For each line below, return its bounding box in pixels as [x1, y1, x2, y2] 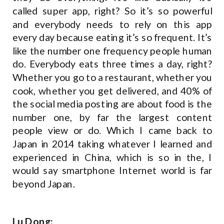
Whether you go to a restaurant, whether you [12, 71, 212, 83]
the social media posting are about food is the [12, 97, 212, 110]
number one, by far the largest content [12, 111, 212, 123]
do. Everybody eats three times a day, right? [12, 58, 212, 70]
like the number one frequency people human [12, 44, 212, 57]
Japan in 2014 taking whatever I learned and [12, 137, 212, 150]
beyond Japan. [12, 177, 77, 190]
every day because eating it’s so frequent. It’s [12, 31, 212, 43]
